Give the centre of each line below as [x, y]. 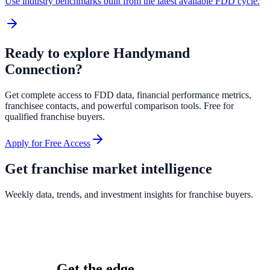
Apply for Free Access [48, 143]
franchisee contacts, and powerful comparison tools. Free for [119, 106]
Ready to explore [59, 53]
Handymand [152, 53]
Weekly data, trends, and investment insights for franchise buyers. [129, 194]
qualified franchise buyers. [55, 117]
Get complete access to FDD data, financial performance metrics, [128, 95]
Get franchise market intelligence [108, 168]
